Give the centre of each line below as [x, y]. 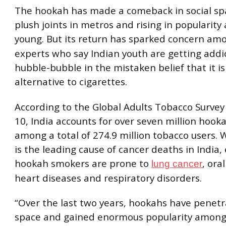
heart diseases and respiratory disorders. [108, 178]
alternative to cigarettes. [71, 82]
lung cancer [177, 163]
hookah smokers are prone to [83, 163]
